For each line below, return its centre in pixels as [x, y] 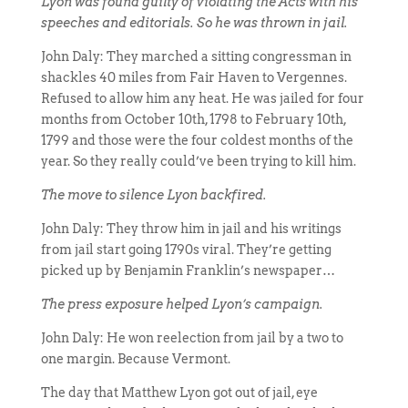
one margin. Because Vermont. [135, 359]
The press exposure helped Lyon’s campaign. [182, 304]
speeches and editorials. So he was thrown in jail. [194, 23]
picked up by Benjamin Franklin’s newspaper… [188, 270]
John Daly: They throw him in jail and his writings [191, 229]
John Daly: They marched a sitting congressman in [196, 56]
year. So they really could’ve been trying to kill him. [198, 161]
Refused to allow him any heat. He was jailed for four [202, 98]
